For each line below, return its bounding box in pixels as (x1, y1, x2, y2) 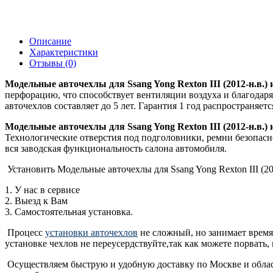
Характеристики (29, 46, 98, 57)
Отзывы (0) (29, 57, 76, 68)
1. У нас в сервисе (5, 184, 80, 195)
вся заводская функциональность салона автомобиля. (5, 143, 229, 154)
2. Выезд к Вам (5, 195, 68, 206)
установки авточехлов (45, 227, 138, 238)
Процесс (5, 227, 45, 238)
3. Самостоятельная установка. (5, 206, 135, 217)
